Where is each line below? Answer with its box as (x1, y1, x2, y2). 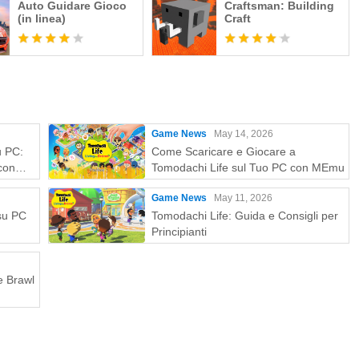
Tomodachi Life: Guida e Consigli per (151, 209, 338, 222)
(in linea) (18, 12, 67, 25)
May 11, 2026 (214, 192, 272, 204)
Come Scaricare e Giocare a (151, 145, 296, 158)
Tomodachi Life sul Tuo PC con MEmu (151, 161, 345, 174)
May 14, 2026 (214, 128, 273, 139)
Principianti (151, 225, 207, 238)
